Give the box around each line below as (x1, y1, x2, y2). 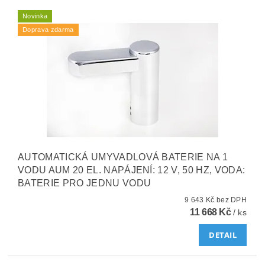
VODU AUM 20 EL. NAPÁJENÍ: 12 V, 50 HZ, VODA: (18, 164, 245, 175)
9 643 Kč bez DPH (216, 195, 247, 204)
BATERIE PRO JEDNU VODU (18, 177, 151, 188)
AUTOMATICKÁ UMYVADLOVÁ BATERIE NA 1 (18, 151, 228, 162)
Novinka (22, 12, 48, 20)
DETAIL (209, 230, 237, 241)
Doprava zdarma (22, 25, 74, 33)
